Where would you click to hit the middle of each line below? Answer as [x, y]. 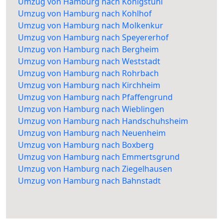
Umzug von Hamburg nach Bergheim [88, 50]
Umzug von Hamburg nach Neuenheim [92, 133]
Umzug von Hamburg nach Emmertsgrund [99, 157]
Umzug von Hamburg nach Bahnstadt [89, 181]
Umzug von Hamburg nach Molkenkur [91, 26]
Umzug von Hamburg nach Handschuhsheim [103, 121]
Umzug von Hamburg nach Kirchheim [89, 85]
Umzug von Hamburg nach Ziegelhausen [95, 169]
